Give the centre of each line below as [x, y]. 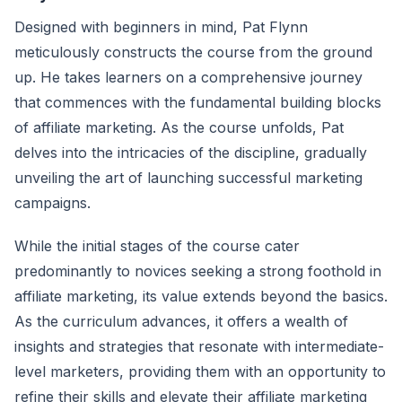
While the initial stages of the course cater [157, 245]
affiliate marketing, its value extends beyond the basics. [201, 296]
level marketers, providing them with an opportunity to [200, 371]
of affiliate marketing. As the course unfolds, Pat [179, 127]
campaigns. [52, 202]
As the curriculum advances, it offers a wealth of [181, 321]
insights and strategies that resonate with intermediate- [199, 346]
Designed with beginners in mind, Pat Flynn [161, 26]
